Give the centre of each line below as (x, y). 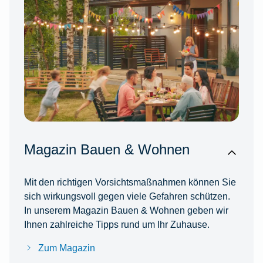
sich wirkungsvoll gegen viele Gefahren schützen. (127, 196)
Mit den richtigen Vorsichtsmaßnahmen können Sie (130, 182)
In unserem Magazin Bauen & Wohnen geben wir (126, 210)
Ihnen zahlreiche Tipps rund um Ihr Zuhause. (117, 224)
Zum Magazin (66, 247)
